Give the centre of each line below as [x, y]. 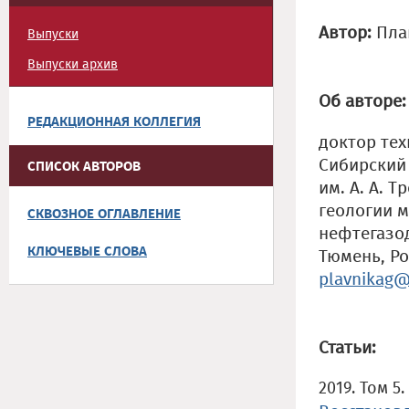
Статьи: [347, 347]
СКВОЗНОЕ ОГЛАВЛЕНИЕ [104, 214]
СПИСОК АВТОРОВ [84, 166]
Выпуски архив [73, 64]
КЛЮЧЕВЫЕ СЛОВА [87, 251]
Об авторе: [362, 101]
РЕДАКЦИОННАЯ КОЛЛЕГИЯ [114, 121]
